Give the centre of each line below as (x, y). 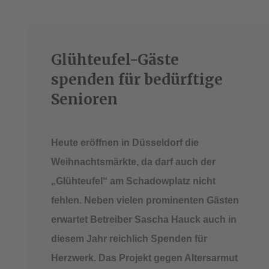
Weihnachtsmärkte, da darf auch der (133, 162)
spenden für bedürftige (137, 79)
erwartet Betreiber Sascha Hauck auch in (144, 219)
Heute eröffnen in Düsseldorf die (125, 142)
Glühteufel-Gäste (115, 59)
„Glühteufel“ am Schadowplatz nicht (133, 181)
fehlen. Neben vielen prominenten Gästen (145, 200)
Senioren (84, 99)
